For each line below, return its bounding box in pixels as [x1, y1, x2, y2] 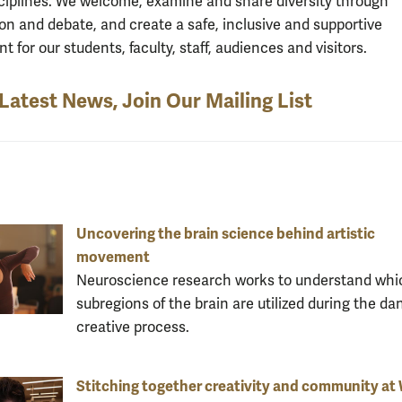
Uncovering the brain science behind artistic [76, 223, 375, 243]
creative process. [76, 318, 189, 336]
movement [76, 247, 150, 267]
